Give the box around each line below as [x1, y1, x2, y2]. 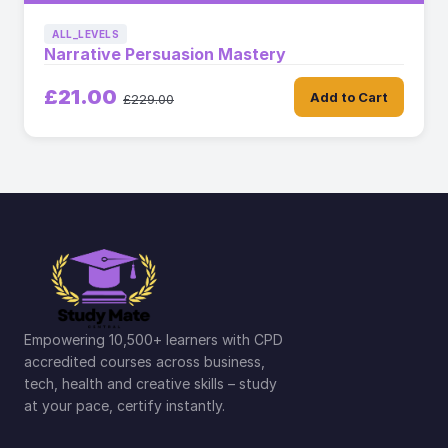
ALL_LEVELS [52, 28, 119, 40]
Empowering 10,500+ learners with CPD [24, 331, 283, 348]
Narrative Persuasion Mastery [44, 44, 286, 64]
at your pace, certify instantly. [24, 397, 225, 414]
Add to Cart [310, 89, 388, 105]
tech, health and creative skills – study [24, 375, 277, 392]
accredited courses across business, [24, 353, 265, 370]
